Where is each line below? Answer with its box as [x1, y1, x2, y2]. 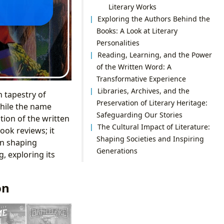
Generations [96, 145, 137, 155]
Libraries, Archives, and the [97, 85, 190, 95]
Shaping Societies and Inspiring [96, 133, 204, 143]
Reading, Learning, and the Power [97, 49, 212, 59]
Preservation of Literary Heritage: [96, 97, 207, 107]
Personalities [96, 37, 139, 47]
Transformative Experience [96, 73, 186, 83]
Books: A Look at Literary [96, 25, 177, 35]
